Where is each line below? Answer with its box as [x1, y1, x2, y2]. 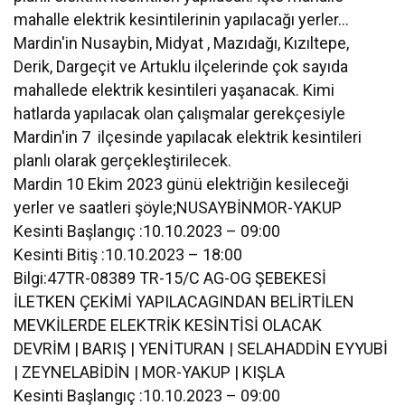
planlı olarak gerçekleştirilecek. [14, 150, 236, 170]
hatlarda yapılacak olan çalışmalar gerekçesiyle [14, 103, 346, 123]
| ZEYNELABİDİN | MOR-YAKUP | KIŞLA [14, 362, 286, 381]
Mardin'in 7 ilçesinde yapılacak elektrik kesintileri [14, 127, 363, 146]
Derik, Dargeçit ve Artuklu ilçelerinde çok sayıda [14, 56, 349, 76]
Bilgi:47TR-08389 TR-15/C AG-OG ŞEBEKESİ [14, 268, 327, 287]
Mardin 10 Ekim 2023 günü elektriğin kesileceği [14, 174, 350, 193]
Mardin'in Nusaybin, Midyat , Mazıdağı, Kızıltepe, [14, 33, 350, 52]
